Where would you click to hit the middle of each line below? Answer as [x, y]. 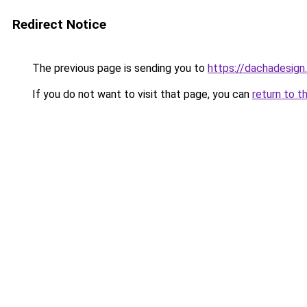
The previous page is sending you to [119, 68]
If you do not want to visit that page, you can [141, 94]
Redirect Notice [59, 24]
